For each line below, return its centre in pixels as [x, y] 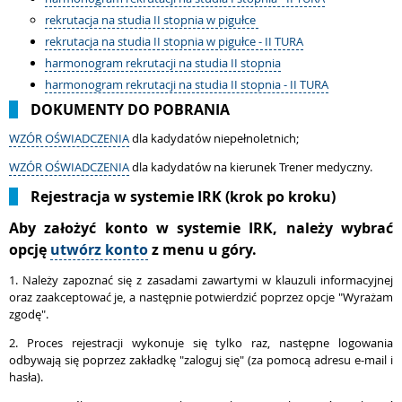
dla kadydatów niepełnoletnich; [214, 138]
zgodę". [29, 314]
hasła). [26, 377]
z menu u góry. [202, 249]
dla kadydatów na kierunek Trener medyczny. [251, 167]
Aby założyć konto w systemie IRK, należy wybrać [201, 228]
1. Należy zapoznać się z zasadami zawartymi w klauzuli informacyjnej [201, 280]
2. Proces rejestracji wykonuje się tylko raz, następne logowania [201, 343]
